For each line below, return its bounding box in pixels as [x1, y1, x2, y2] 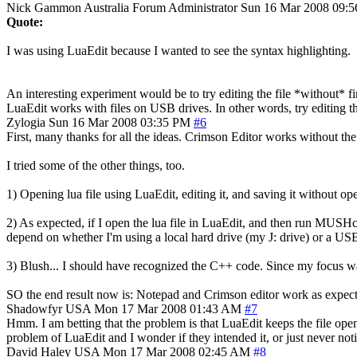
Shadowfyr [6, 301, 62, 316]
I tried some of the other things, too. [6, 158, 185, 172]
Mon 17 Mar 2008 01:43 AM [94, 301, 241, 316]
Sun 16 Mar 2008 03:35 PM [49, 115, 190, 129]
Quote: [6, 14, 43, 29]
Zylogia [6, 115, 45, 129]
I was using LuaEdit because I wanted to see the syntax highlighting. [6, 43, 351, 57]
